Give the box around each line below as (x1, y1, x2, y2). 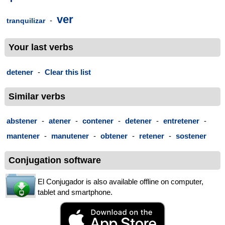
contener (82, 117, 114, 126)
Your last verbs (9, 42, 73, 53)
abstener (7, 117, 37, 126)
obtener (100, 132, 128, 141)
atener (49, 117, 71, 126)
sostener (176, 132, 206, 141)
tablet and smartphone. (38, 188, 113, 197)
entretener (163, 117, 199, 126)
